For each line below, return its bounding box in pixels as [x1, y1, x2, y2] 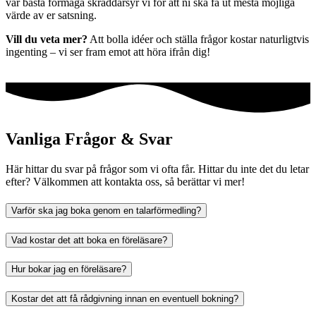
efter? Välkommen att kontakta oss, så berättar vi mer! [6, 176, 245, 188]
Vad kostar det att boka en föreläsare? [11, 234, 167, 245]
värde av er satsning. [6, 9, 99, 22]
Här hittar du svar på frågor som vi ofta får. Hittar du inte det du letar [6, 163, 309, 176]
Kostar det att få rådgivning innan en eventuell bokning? [11, 293, 238, 305]
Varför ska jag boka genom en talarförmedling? [11, 205, 201, 216]
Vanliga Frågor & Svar [6, 130, 173, 149]
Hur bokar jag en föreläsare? [11, 264, 126, 275]
